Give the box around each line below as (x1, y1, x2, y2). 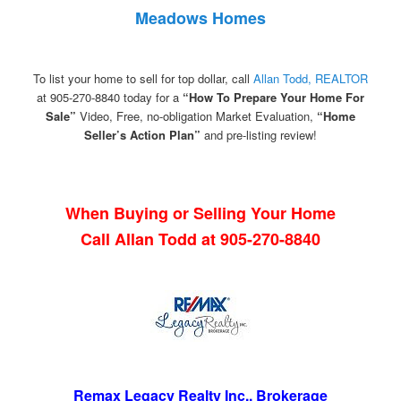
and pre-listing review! (200, 126, 317, 144)
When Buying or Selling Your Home (65, 201, 336, 226)
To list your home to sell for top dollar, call (33, 70, 253, 88)
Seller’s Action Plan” (84, 126, 200, 144)
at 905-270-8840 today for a (37, 89, 183, 107)
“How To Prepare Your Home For (183, 89, 364, 107)
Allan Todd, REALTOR (253, 70, 368, 88)
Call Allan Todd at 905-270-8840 (81, 227, 320, 252)
